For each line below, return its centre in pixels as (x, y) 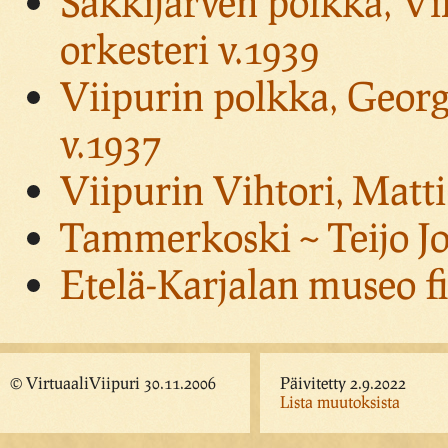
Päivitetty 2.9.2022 (343, 383)
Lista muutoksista (340, 402)
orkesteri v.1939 (189, 49)
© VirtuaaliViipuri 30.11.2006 (113, 383)
